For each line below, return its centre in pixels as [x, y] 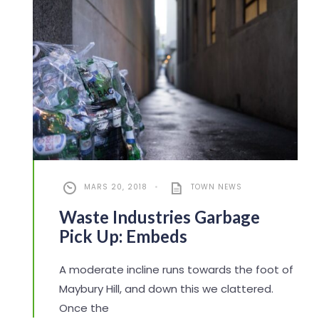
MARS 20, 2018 [115, 187]
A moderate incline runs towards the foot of [176, 269]
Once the [84, 308]
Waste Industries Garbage [159, 216]
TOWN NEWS [216, 187]
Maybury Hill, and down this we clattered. [166, 288]
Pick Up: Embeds [123, 236]
